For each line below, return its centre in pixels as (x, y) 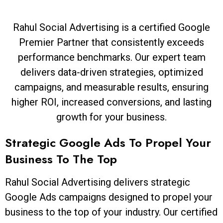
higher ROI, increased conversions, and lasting (111, 102)
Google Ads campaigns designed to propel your (109, 197)
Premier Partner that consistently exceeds (111, 42)
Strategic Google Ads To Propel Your (108, 142)
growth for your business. (111, 117)
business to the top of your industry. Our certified (111, 212)
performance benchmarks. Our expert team (111, 57)
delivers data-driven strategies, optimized (111, 72)
